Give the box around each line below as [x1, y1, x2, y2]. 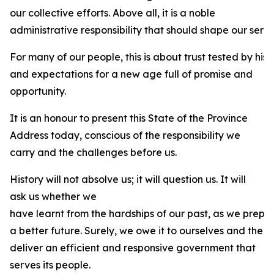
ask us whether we [10, 190, 97, 202]
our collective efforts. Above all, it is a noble [10, 7, 215, 19]
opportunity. [10, 85, 66, 97]
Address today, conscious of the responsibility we [10, 129, 240, 141]
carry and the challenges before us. [10, 146, 177, 158]
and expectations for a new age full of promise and [10, 68, 253, 80]
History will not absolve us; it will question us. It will [10, 173, 246, 185]
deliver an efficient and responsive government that [10, 242, 256, 254]
